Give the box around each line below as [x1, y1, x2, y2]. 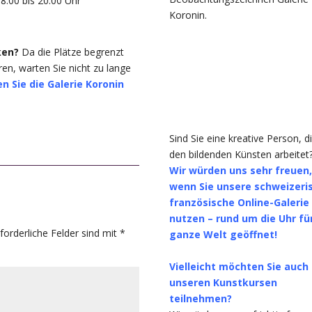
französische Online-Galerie [169, 196, 310, 210]
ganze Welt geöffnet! [169, 228, 278, 242]
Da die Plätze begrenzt [19, 45, 125, 59]
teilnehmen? [169, 292, 233, 306]
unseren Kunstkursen [169, 276, 278, 290]
